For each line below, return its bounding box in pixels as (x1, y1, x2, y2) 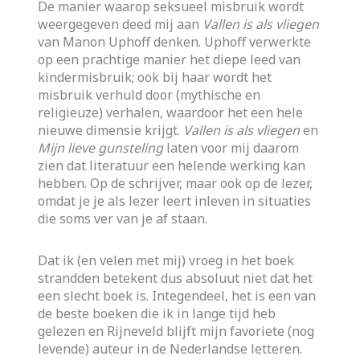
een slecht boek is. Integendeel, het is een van (38, 287, 317, 305)
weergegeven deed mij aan (38, 15, 203, 33)
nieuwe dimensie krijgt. (38, 121, 184, 139)
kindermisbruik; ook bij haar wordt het (38, 68, 272, 86)
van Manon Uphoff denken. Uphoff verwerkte (38, 33, 312, 51)
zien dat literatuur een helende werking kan (38, 157, 306, 174)
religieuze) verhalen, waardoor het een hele (38, 104, 304, 121)
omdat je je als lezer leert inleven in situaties (38, 192, 312, 210)
